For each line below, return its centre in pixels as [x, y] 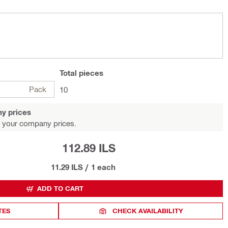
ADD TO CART [60, 188]
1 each [103, 167]
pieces [90, 73]
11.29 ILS [67, 167]
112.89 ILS [89, 148]
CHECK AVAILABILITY [148, 211]
